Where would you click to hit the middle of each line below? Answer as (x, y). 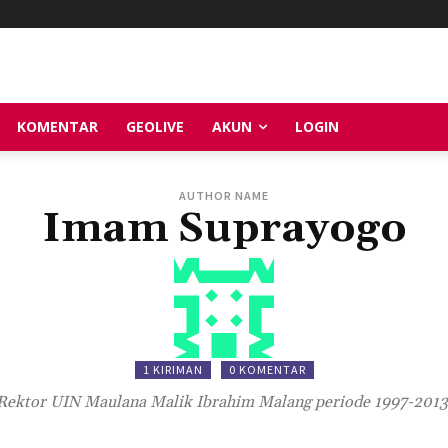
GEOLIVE (155, 126)
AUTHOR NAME (224, 195)
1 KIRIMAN (172, 369)
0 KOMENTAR (267, 369)
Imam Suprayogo (224, 228)
